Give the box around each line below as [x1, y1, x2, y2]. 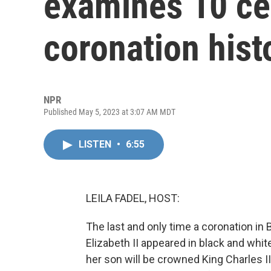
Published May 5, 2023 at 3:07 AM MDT [44, 107, 175, 117]
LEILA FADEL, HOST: [86, 192, 180, 204]
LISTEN [79, 139, 114, 150]
